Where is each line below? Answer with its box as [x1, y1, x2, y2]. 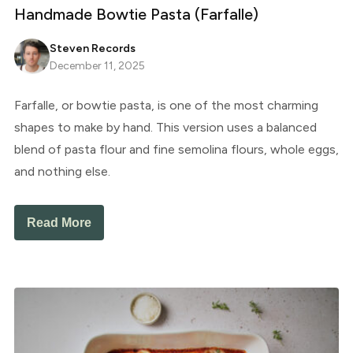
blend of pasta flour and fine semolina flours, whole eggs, [13, 142, 339, 158]
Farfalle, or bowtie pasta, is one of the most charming [13, 98, 318, 113]
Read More [26, 216, 91, 230]
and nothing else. [13, 164, 110, 180]
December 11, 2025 [49, 59, 145, 73]
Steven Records [49, 42, 136, 56]
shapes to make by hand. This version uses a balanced [13, 120, 317, 136]
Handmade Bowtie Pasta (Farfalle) [13, 5, 258, 24]
